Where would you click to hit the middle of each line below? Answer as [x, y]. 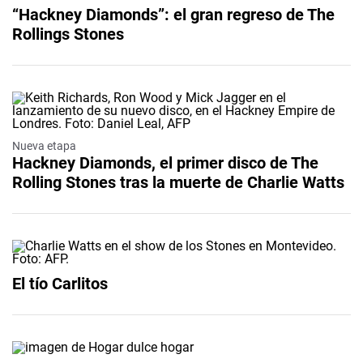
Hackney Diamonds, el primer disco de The [165, 162]
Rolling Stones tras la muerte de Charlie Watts [178, 182]
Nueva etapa [44, 145]
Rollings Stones [68, 34]
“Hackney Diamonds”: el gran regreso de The [173, 14]
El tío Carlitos [60, 283]
